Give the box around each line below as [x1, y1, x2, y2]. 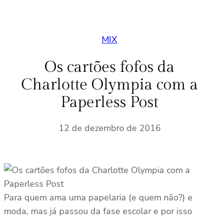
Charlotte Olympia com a [21, 75, 198, 94]
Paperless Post [61, 92, 158, 111]
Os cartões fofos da [44, 57, 175, 76]
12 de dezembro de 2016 [58, 122, 161, 134]
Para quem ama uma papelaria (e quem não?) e [4, 192, 193, 204]
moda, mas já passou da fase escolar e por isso [4, 205, 192, 218]
